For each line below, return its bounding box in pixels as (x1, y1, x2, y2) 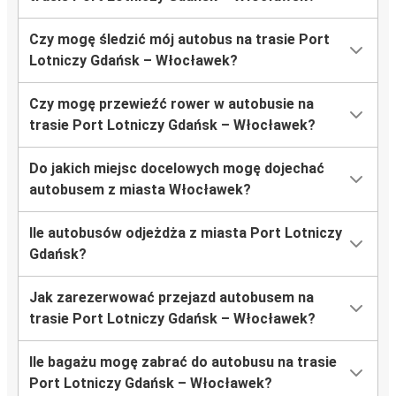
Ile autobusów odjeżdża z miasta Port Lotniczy (29, 225, 342, 242)
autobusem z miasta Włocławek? (29, 181, 251, 199)
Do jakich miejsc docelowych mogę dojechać (29, 160, 324, 178)
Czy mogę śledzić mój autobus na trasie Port (29, 31, 330, 49)
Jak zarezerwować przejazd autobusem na (29, 289, 314, 307)
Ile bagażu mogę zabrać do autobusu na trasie (29, 354, 337, 371)
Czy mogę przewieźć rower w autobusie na (29, 95, 314, 113)
